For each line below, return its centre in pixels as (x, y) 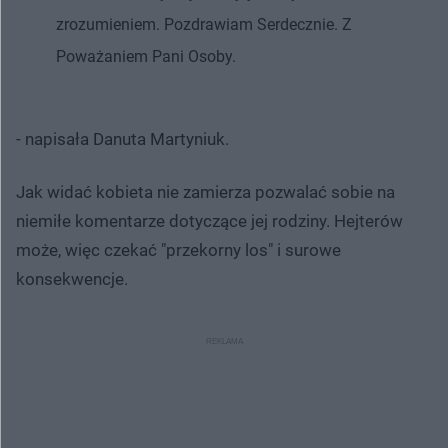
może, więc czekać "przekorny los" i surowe (178, 249)
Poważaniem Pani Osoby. (146, 56)
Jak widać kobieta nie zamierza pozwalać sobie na (205, 191)
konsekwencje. (72, 278)
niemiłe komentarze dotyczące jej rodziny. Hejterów (209, 220)
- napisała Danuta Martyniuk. (122, 138)
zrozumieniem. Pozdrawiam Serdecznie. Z (204, 24)
